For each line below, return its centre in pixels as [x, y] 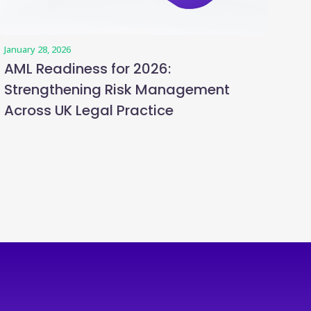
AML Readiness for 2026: [87, 69]
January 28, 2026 [37, 49]
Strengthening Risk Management [117, 90]
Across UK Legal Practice [89, 110]
